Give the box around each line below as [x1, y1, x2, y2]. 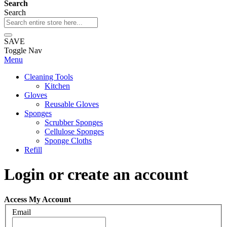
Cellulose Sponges [45, 127, 104, 136]
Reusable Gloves [45, 100, 99, 108]
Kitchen [45, 82, 70, 90]
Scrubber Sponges [45, 118, 103, 127]
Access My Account [4, 195, 71, 204]
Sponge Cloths [45, 136, 92, 145]
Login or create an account [4, 165, 188, 184]
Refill [24, 145, 42, 154]
